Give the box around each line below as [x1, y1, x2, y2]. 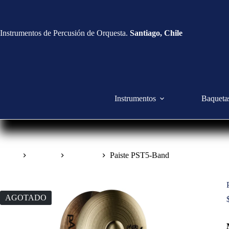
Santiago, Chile [130, 28, 182, 37]
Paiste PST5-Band [110, 151, 169, 160]
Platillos [31, 151, 56, 160]
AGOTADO [5, 193, 47, 202]
